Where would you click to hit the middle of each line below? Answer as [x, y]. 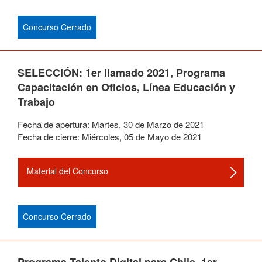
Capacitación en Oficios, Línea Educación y [126, 87]
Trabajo [36, 102]
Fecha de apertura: [55, 124]
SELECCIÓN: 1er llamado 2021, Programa [121, 73]
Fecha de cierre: [50, 137]
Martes [105, 124]
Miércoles [101, 137]
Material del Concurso [68, 171]
